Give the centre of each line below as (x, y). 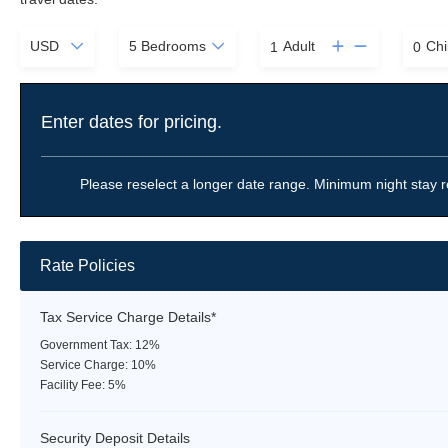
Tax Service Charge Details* (128, 317)
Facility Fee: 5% (83, 385)
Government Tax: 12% (100, 345)
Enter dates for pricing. (131, 122)
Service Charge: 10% (98, 365)
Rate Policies (87, 266)
